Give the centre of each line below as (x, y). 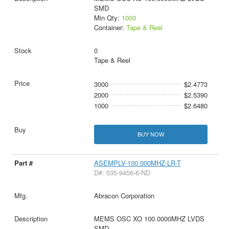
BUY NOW (151, 134)
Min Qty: (108, 18)
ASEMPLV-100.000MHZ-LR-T (137, 163)
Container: (110, 28)
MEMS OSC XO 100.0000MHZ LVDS (149, 218)
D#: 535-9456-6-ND (122, 172)
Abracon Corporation (124, 195)
